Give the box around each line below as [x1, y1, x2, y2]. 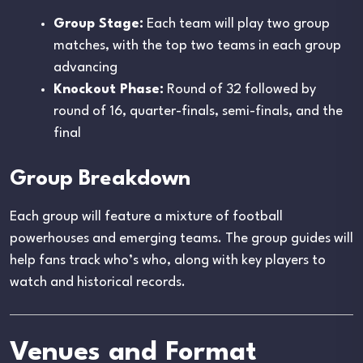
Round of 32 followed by [164, 82, 316, 96]
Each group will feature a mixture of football [10, 209, 283, 224]
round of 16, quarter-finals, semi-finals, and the [53, 104, 343, 118]
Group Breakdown [10, 168, 190, 190]
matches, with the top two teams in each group [53, 38, 341, 53]
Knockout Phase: [53, 82, 164, 96]
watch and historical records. [10, 275, 186, 289]
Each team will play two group [143, 16, 330, 31]
